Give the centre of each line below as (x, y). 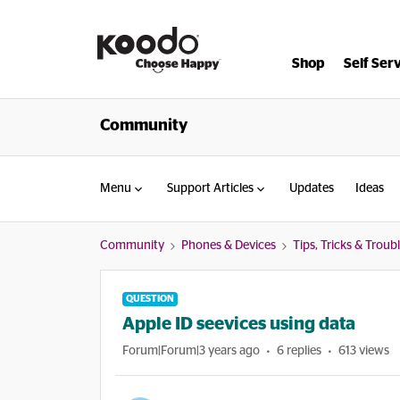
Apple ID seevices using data (239, 324)
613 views (364, 351)
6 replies (299, 351)
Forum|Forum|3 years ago (191, 351)
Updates (312, 188)
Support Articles (210, 188)
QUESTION (150, 299)
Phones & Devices (229, 246)
